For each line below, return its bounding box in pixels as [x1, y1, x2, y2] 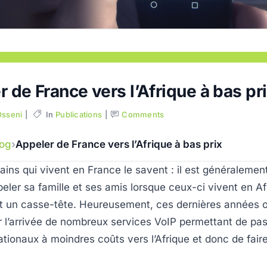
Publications [55, 110, 103, 120]
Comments [122, 110, 164, 120]
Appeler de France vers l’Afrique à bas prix [15, 138, 222, 151]
